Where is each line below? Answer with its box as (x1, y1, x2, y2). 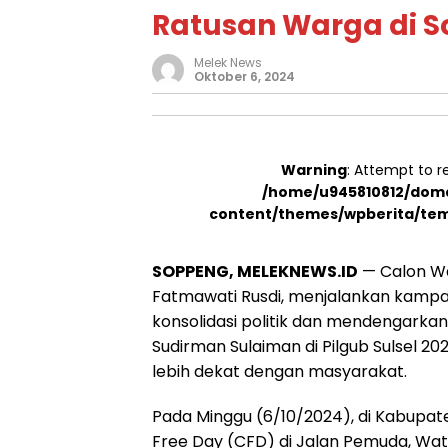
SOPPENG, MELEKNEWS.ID (152, 260, 358, 283)
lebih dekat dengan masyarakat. (152, 360, 407, 383)
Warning (280, 160, 347, 180)
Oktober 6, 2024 (194, 68, 295, 85)
